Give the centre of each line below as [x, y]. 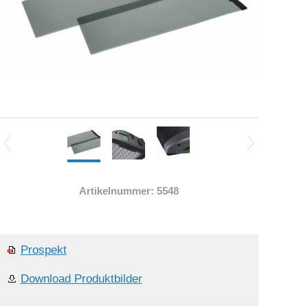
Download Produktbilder [81, 279]
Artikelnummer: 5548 [129, 191]
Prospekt [43, 250]
